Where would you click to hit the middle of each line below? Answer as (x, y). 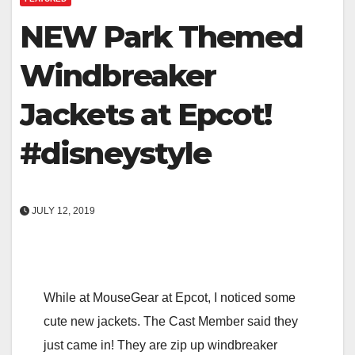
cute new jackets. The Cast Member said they (171, 321)
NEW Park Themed (162, 36)
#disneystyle (116, 153)
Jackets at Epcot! (145, 114)
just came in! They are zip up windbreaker (160, 345)
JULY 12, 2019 (62, 210)
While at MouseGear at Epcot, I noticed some (170, 297)
